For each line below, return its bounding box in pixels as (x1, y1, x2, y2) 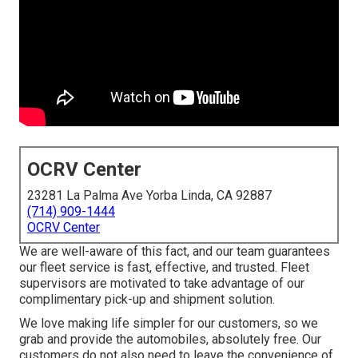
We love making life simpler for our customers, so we (19, 316, 318, 332)
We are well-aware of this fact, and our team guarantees (19, 244, 330, 260)
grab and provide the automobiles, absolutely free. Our (19, 332, 321, 348)
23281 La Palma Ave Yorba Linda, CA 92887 (27, 188, 272, 204)
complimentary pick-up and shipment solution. (19, 292, 275, 308)
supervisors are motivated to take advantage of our (19, 276, 304, 292)
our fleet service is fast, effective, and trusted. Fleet (19, 260, 309, 276)
